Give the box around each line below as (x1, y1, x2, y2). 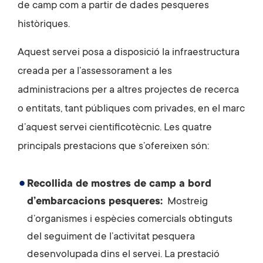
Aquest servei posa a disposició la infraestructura (18, 46, 240, 59)
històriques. (18, 18, 70, 31)
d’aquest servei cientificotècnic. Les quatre (18, 122, 212, 134)
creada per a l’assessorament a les (18, 65, 172, 77)
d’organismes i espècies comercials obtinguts (27, 213, 232, 225)
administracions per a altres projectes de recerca (18, 84, 239, 96)
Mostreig (163, 195, 208, 208)
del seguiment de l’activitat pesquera (27, 231, 195, 243)
